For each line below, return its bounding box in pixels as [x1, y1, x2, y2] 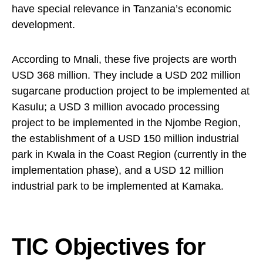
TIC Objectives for [12, 234, 205, 260]
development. [12, 19, 75, 31]
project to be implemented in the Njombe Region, [12, 117, 241, 129]
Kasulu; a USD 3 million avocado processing [12, 101, 220, 113]
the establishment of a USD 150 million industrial [12, 133, 239, 145]
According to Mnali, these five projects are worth [12, 53, 237, 66]
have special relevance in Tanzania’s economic [12, 3, 231, 15]
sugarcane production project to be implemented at [12, 85, 249, 97]
